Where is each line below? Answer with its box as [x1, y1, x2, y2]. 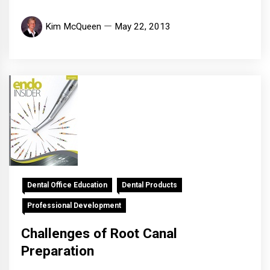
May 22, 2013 [115, 21, 171, 33]
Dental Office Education [27, 181, 107, 190]
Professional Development [27, 201, 121, 210]
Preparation [21, 243, 94, 260]
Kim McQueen [45, 21, 101, 33]
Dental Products [122, 181, 177, 190]
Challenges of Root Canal [21, 225, 177, 242]
